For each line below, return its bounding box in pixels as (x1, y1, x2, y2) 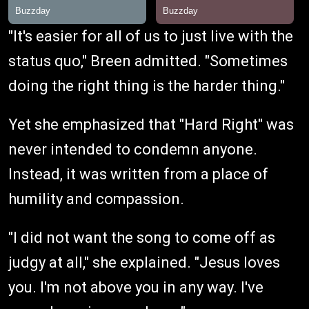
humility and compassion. (8, 190, 184, 208)
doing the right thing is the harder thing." (8, 77, 285, 94)
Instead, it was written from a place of (8, 165, 268, 183)
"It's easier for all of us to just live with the (8, 27, 293, 45)
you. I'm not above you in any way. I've (8, 278, 263, 296)
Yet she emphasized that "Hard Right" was (8, 115, 294, 133)
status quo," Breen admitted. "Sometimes (8, 52, 288, 70)
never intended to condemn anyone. (8, 140, 257, 158)
